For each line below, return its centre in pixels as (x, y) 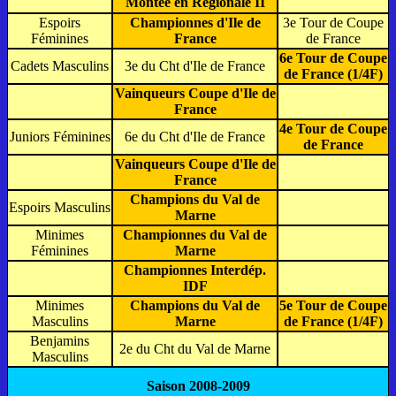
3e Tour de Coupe (333, 22)
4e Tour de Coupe (333, 128)
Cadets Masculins (60, 65)
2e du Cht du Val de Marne (195, 348)
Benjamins (60, 340)
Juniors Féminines (60, 136)
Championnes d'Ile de (195, 22)
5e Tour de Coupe (333, 305)
